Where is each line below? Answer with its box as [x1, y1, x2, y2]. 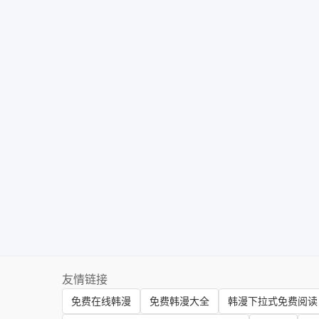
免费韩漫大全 [150, 296, 209, 307]
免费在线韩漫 [71, 296, 131, 307]
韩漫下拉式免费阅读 [228, 296, 318, 307]
